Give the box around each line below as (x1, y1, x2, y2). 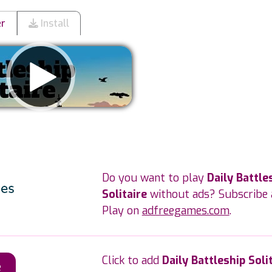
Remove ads (8, 123, 72, 138)
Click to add (101, 253, 162, 268)
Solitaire (101, 187, 147, 202)
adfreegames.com (141, 203, 229, 218)
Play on (101, 203, 142, 218)
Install (38, 17, 69, 30)
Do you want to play (101, 171, 207, 185)
